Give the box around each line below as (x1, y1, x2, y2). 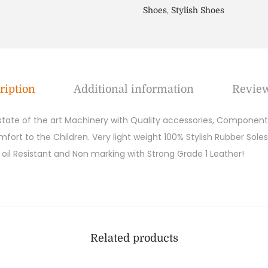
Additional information (73, 83, 194, 95)
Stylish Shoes (171, 5, 224, 15)
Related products (90, 232, 178, 244)
